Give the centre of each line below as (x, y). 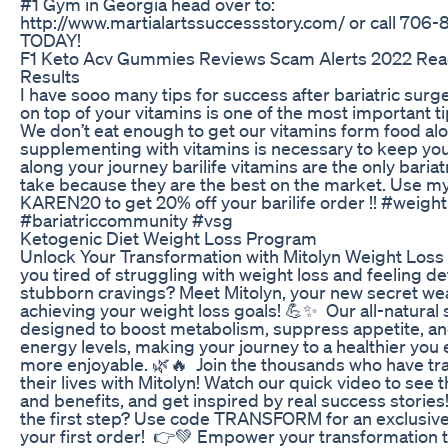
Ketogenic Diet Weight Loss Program (168, 237)
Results (50, 75)
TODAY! (50, 39)
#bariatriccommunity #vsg (126, 219)
